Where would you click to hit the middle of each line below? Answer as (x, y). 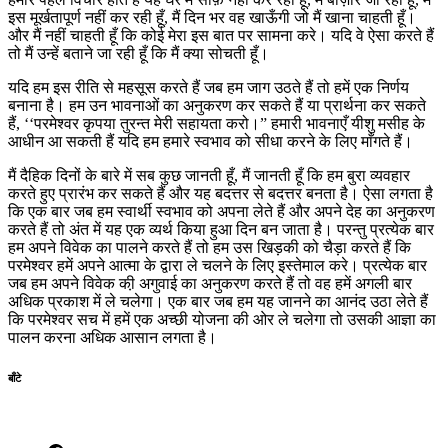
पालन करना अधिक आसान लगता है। (112, 338)
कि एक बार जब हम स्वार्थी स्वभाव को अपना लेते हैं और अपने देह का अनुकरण (221, 212)
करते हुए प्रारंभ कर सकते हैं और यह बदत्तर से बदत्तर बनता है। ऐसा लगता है (220, 194)
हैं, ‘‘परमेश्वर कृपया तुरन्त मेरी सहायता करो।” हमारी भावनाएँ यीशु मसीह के (216, 124)
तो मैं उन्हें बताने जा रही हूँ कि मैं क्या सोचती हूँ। (138, 54)
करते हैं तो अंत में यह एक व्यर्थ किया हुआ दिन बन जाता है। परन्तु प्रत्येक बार (221, 230)
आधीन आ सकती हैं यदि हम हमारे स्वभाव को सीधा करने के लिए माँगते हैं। (210, 142)
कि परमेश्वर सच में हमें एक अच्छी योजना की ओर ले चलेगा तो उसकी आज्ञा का (222, 320)
